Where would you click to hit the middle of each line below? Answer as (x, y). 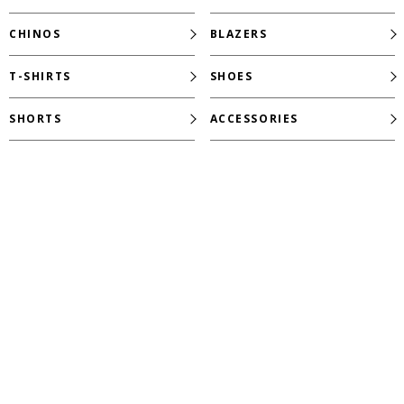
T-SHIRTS (40, 77)
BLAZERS (239, 34)
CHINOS (35, 34)
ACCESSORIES (254, 119)
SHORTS (36, 119)
